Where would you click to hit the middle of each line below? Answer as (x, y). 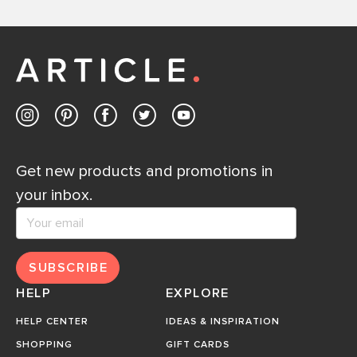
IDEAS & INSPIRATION (222, 322)
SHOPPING (44, 345)
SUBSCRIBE (69, 268)
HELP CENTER (52, 322)
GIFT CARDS (197, 345)
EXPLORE (197, 294)
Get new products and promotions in (145, 172)
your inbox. (54, 196)
